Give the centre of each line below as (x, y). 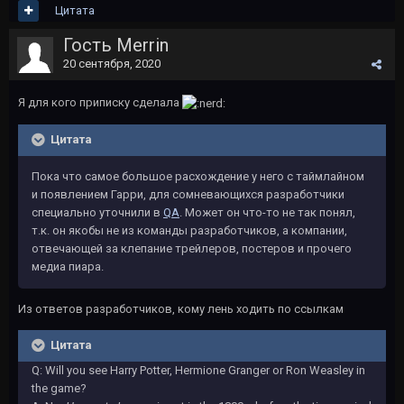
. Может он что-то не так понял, (267, 212)
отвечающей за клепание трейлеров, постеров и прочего (192, 248)
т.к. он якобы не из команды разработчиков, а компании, (189, 230)
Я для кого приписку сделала (100, 102)
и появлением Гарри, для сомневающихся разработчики (188, 194)
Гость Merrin (118, 45)
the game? (59, 388)
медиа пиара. (68, 266)
